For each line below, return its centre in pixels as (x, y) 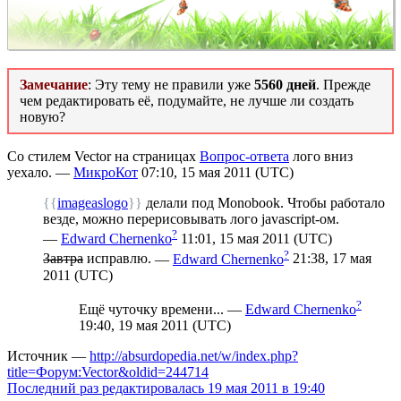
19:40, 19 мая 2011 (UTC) (155, 325)
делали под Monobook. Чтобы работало (264, 202)
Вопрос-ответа (244, 156)
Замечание (54, 84)
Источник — (48, 355)
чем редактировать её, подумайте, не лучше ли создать (187, 100)
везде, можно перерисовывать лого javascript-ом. (191, 218)
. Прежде (343, 84)
